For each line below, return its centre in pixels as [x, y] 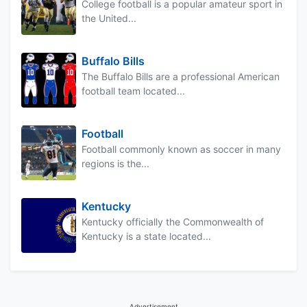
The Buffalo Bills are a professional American [181, 76]
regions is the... [115, 163]
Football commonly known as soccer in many [181, 149]
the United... [109, 18]
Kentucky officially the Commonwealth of [173, 221]
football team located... [133, 90]
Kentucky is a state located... [146, 236]
